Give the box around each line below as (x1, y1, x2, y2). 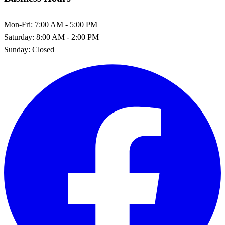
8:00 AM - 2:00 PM (34, 33, 99, 42)
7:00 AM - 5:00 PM (33, 20, 97, 29)
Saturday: (4, 33, 34, 42)
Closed (30, 45, 54, 54)
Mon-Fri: (4, 20, 33, 29)
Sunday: (4, 45, 30, 54)
